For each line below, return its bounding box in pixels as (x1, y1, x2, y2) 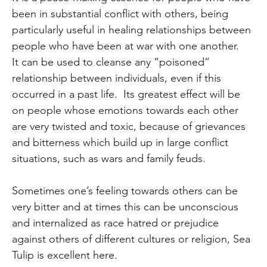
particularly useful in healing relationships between (12, 23, 252, 36)
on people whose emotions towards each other (12, 103, 239, 117)
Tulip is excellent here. (12, 248, 118, 262)
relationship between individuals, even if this (12, 71, 222, 85)
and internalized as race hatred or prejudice (12, 216, 219, 229)
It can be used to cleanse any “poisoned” (12, 55, 210, 69)
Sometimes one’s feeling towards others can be (12, 184, 238, 197)
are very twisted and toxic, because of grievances (12, 119, 246, 133)
